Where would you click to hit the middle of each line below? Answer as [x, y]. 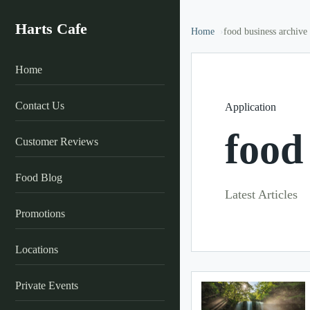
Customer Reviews [57, 142]
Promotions [40, 213]
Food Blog [39, 177]
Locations [37, 249]
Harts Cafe [51, 29]
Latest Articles [261, 194]
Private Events [47, 285]
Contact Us [40, 106]
